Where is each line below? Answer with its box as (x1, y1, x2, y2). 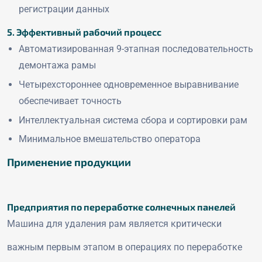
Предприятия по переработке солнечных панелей (7, 201, 236, 212)
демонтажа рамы (19, 60, 96, 71)
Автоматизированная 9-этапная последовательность (19, 43, 253, 55)
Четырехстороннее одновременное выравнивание (19, 78, 239, 90)
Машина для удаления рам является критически (7, 218, 222, 229)
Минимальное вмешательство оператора (19, 133, 201, 145)
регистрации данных (19, 4, 109, 15)
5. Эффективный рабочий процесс (7, 26, 161, 37)
